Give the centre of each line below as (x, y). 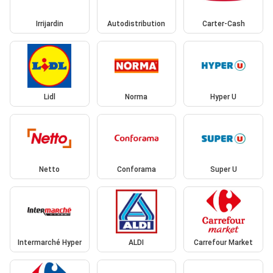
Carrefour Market (224, 242)
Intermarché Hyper (49, 242)
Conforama (136, 170)
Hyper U (224, 97)
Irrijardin (49, 24)
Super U (223, 170)
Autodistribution (136, 24)
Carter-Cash (223, 24)
